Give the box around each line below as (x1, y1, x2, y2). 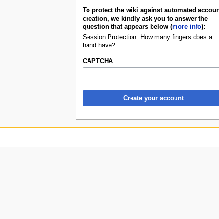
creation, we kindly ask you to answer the (82, 15, 208, 22)
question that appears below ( (82, 23, 172, 30)
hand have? (82, 42, 115, 49)
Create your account (123, 94, 184, 102)
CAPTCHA (82, 57, 113, 65)
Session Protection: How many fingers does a (82, 33, 212, 41)
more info (172, 23, 201, 30)
